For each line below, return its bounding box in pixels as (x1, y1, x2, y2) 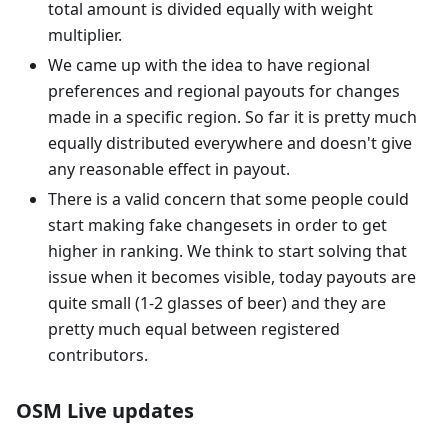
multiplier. (48, 23, 122, 46)
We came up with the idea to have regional (48, 53, 370, 76)
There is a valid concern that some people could (48, 187, 409, 210)
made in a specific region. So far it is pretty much (48, 105, 417, 128)
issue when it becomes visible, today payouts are (48, 265, 416, 288)
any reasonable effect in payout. (48, 157, 290, 180)
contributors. (48, 343, 148, 366)
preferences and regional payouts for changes (48, 79, 400, 102)
